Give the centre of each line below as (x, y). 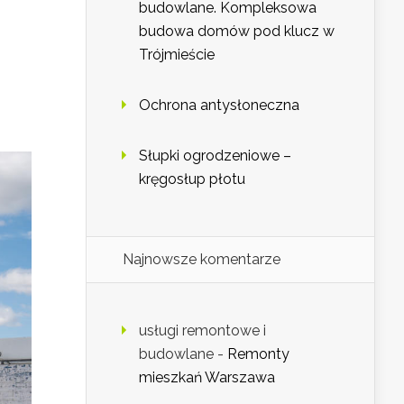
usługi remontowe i (202, 331)
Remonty (258, 354)
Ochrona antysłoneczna (219, 106)
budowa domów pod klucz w (237, 32)
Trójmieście (177, 55)
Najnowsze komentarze (202, 260)
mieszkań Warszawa (207, 378)
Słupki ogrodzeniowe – (215, 156)
